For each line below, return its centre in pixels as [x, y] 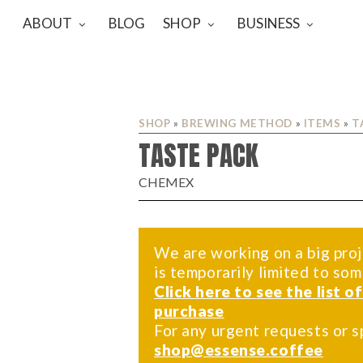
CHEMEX [166, 182]
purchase [189, 311]
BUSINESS [269, 23]
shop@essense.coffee [239, 350]
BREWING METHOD [237, 123]
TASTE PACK [199, 156]
